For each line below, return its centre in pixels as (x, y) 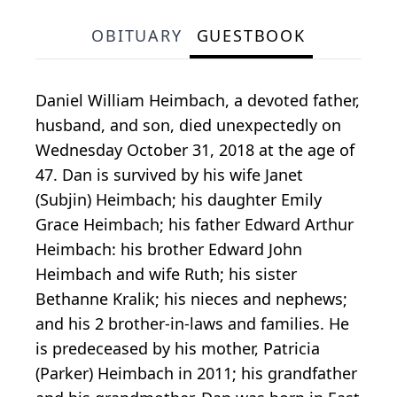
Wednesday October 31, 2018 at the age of (195, 150)
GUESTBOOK (251, 36)
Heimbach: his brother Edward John (169, 249)
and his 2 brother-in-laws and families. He (192, 324)
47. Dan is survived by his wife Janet (169, 175)
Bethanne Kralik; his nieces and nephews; (191, 299)
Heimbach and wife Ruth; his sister (166, 274)
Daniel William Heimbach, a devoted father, (198, 101)
